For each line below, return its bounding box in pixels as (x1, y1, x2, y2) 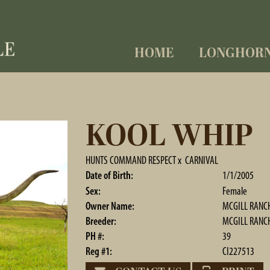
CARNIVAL (184, 154, 218, 167)
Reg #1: (85, 245, 112, 258)
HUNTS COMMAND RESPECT (85, 154, 176, 167)
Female (222, 184, 247, 198)
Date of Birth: (85, 169, 133, 182)
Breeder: (85, 215, 116, 228)
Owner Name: (85, 199, 134, 213)
